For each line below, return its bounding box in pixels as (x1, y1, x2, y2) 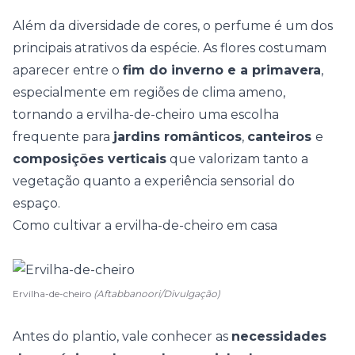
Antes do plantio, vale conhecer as (13, 329, 231, 344)
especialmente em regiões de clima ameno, (13, 85, 285, 100)
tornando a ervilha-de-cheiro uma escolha (13, 107, 279, 122)
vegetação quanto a (13, 174, 144, 189)
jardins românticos (113, 129, 242, 144)
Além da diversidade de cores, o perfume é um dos (13, 18, 333, 33)
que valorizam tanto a (166, 151, 308, 166)
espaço (13, 196, 58, 211)
